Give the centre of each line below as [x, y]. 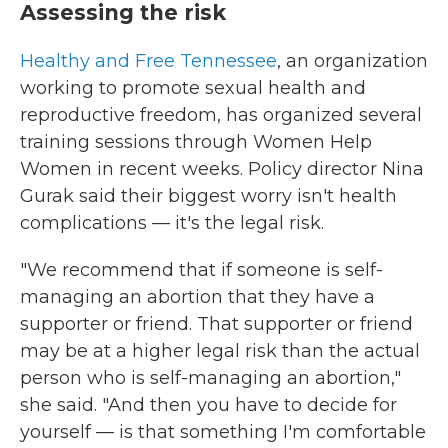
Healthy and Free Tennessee [148, 61]
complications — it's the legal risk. [172, 223]
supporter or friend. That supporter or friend [216, 324]
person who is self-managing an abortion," [210, 378]
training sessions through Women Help [196, 142]
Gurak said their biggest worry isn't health [208, 196]
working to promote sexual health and [193, 88]
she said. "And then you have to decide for [208, 405]
